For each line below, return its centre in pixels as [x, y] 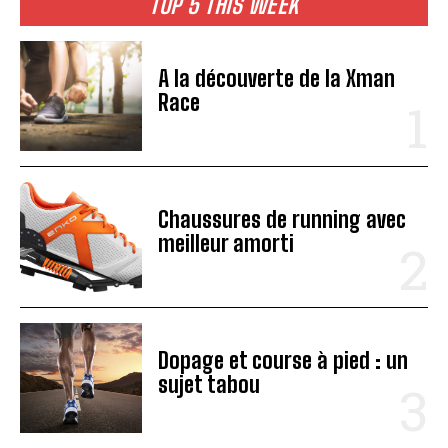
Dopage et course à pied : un [283, 361]
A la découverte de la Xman [277, 78]
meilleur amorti [226, 243]
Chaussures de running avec [282, 219]
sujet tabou [209, 385]
